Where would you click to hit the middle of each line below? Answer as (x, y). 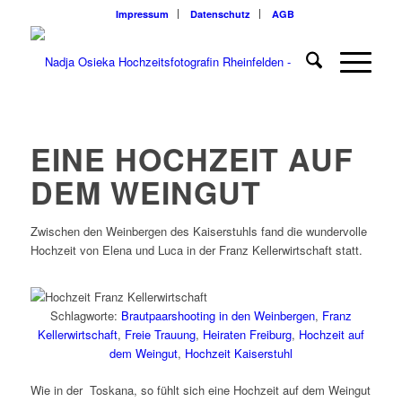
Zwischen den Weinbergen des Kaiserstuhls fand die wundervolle (198, 231)
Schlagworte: (85, 316)
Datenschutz (221, 14)
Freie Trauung (160, 335)
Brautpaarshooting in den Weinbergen (218, 316)
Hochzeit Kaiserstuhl (238, 354)
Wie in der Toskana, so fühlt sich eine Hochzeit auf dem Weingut (200, 390)
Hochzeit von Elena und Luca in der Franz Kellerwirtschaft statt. (196, 250)
